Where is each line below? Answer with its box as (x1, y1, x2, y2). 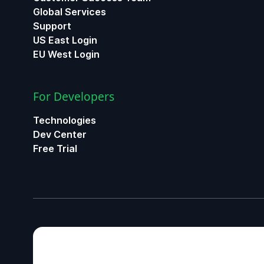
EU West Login (33, 48, 100, 60)
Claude (34, 204, 57, 213)
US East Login (33, 34, 97, 46)
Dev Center (33, 128, 87, 140)
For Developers (33, 88, 114, 104)
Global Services (33, 6, 106, 18)
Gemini (34, 230, 58, 239)
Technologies (33, 114, 96, 126)
